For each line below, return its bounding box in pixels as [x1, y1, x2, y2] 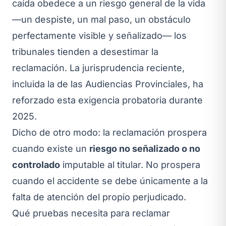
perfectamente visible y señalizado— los [12, 30, 187, 41]
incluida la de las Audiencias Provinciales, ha [12, 78, 203, 89]
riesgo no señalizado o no [89, 143, 200, 154]
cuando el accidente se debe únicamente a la [12, 175, 208, 186]
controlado [12, 159, 60, 170]
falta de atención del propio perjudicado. [12, 191, 186, 202]
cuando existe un [12, 143, 89, 154]
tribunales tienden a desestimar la [12, 46, 158, 57]
